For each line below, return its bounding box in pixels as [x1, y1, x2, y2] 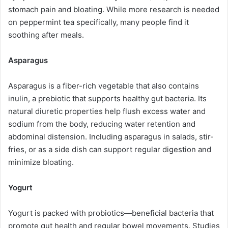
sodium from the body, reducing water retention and [8, 119, 195, 129]
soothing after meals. [8, 30, 84, 40]
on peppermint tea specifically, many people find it [8, 17, 189, 27]
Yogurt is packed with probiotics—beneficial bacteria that [8, 208, 214, 218]
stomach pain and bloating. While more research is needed [8, 4, 219, 14]
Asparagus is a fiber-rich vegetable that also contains [8, 80, 199, 91]
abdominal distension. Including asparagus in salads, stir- [8, 131, 214, 141]
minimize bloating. [8, 157, 74, 167]
